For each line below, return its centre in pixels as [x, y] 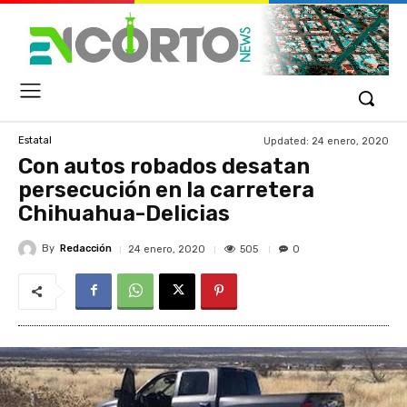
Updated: [286, 141]
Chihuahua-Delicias [124, 213]
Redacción [86, 249]
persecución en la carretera [166, 189]
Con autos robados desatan [164, 166]
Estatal [35, 141]
